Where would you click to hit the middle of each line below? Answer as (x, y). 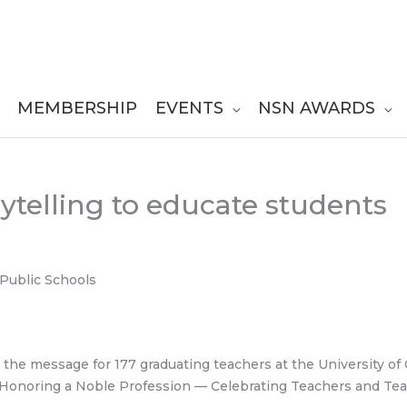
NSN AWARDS (317, 108)
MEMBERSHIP (77, 108)
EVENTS (189, 108)
